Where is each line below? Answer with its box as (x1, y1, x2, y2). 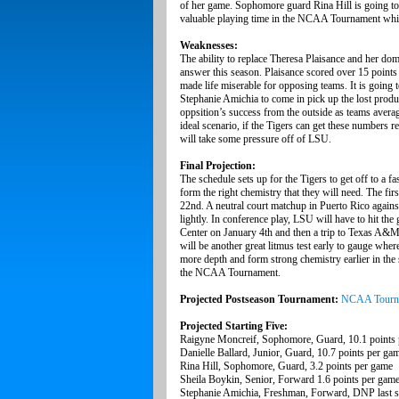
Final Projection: (180, 159, 256, 173)
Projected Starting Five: (180, 320, 288, 333)
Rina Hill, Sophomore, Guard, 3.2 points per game (180, 360, 393, 373)
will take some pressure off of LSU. (180, 133, 331, 146)
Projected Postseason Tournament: (180, 293, 338, 306)
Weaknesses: (180, 39, 238, 53)
